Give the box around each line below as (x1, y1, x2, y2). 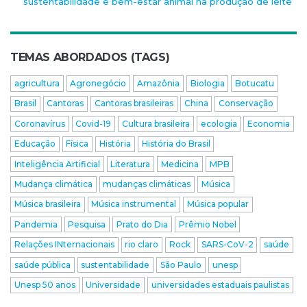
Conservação (219, 98, 274, 109)
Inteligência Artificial (14, 158, 100, 169)
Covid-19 (75, 118, 112, 129)
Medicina (160, 158, 199, 169)
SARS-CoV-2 (201, 239, 254, 250)
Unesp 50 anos (14, 279, 75, 290)
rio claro (125, 239, 159, 250)
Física (66, 138, 89, 149)
